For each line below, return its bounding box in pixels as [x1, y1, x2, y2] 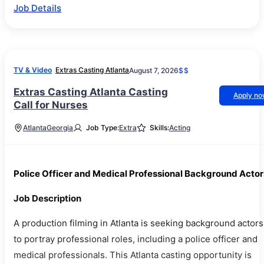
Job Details [14, 2, 61, 14]
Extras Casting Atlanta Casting [14, 86, 168, 98]
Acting [169, 123, 190, 132]
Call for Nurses [14, 99, 88, 111]
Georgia [47, 123, 73, 132]
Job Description [14, 193, 81, 204]
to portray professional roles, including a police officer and [14, 233, 258, 245]
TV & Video [14, 65, 52, 74]
